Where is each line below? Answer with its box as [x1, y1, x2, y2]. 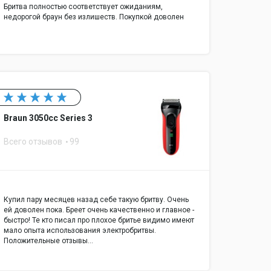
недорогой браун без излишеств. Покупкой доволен [4, 13, 184, 22]
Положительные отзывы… [4, 236, 93, 245]
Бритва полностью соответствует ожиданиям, [4, 2, 163, 11]
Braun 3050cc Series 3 [4, 113, 93, 123]
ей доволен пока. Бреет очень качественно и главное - [4, 205, 194, 214]
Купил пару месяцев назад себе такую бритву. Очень [4, 195, 189, 204]
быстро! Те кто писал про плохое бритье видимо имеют [4, 215, 194, 224]
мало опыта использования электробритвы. [4, 226, 156, 235]
